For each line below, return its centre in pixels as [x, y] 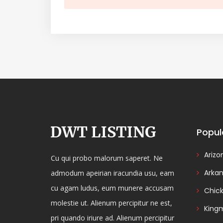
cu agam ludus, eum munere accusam [112, 188]
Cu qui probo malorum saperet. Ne [107, 158]
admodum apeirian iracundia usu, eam [112, 173]
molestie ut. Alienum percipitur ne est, [111, 203]
